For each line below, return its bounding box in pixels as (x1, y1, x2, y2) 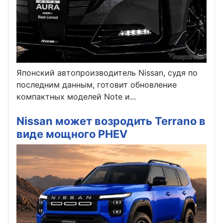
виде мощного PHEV (16, 127, 127, 140)
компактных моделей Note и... (16, 91, 136, 102)
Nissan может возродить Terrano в (16, 114, 206, 127)
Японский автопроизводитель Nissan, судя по (16, 67, 198, 78)
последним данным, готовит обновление (16, 79, 177, 90)
